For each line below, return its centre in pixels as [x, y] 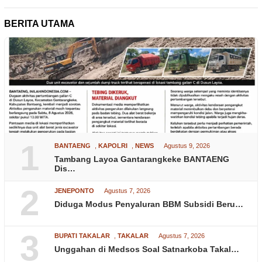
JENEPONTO [74, 190]
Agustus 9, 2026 [187, 145]
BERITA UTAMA [39, 23]
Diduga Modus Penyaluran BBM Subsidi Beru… [149, 204]
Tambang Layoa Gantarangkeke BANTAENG [142, 159]
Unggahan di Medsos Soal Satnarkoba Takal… [147, 249]
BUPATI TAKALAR [82, 235]
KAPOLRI [113, 145]
